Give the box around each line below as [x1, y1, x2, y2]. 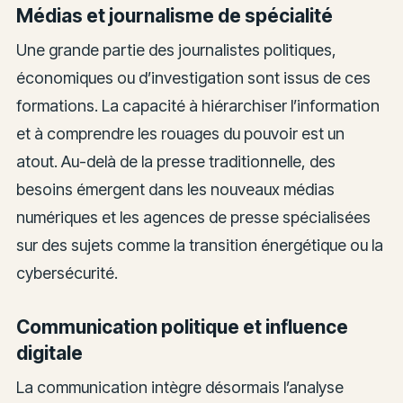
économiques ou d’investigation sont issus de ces [15, 68, 371, 88]
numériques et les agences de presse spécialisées [15, 208, 371, 228]
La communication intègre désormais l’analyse [15, 378, 344, 398]
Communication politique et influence [15, 315, 348, 338]
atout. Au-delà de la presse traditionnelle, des [15, 152, 336, 172]
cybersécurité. [15, 264, 118, 283]
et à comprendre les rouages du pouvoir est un [15, 124, 345, 144]
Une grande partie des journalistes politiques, [15, 40, 336, 60]
